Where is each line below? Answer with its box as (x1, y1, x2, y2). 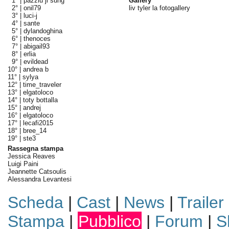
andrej (22, 104, 41, 111)
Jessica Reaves (7, 152, 55, 160)
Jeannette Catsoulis (7, 168, 66, 175)
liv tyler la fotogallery (128, 4, 190, 12)
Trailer (177, 193, 224, 212)
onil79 (23, 4, 41, 12)
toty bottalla (22, 96, 58, 104)
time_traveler (22, 81, 61, 88)
